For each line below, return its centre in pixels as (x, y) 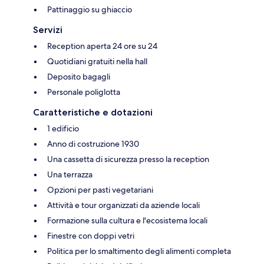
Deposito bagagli (79, 77)
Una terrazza (70, 175)
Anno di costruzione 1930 (93, 144)
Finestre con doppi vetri (91, 236)
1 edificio (63, 129)
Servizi (48, 30)
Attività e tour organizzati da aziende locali (123, 205)
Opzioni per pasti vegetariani (100, 190)
